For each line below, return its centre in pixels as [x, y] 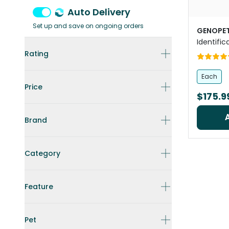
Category [42, 153]
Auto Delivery [99, 12]
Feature [39, 187]
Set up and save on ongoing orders [88, 26]
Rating [37, 54]
